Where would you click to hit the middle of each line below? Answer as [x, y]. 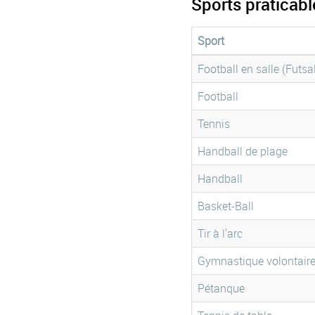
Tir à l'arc [220, 233]
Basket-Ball [226, 206]
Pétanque [221, 288]
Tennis [214, 124]
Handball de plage [243, 151]
